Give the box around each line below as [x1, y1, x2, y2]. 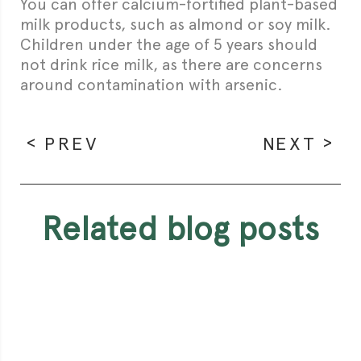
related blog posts [62, 210, 319, 248]
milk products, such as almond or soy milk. [20, 15, 331, 34]
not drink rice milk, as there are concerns [20, 55, 322, 74]
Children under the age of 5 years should [20, 35, 317, 54]
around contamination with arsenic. [20, 75, 283, 94]
